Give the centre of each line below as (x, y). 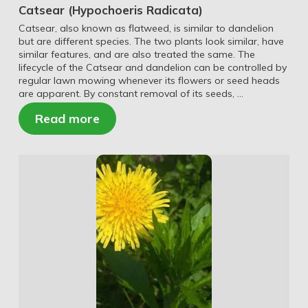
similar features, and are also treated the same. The (136, 55)
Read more (67, 119)
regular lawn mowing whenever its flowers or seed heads (149, 81)
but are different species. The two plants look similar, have (151, 42)
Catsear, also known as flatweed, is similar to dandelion (146, 29)
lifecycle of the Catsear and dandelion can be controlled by (152, 68)
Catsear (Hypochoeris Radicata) (110, 10)
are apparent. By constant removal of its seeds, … (131, 94)
